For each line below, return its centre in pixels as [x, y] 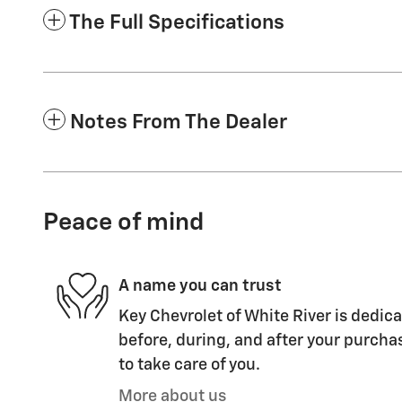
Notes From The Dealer [179, 123]
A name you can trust [200, 286]
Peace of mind [123, 223]
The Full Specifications [177, 23]
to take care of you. [189, 366]
